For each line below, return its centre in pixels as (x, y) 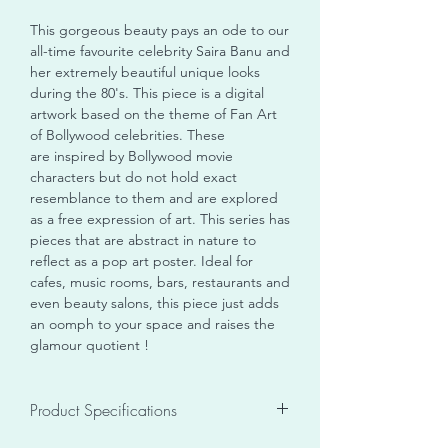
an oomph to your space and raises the (152, 323)
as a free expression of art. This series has (160, 218)
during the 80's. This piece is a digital (147, 92)
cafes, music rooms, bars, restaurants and (160, 281)
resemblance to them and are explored (154, 197)
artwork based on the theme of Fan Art (153, 113)
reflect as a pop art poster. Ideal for (141, 260)
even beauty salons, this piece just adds (154, 302)
